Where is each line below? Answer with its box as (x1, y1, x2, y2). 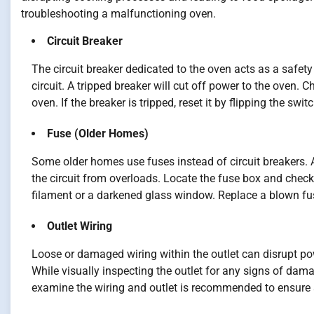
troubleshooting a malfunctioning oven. (21, 7, 216, 21)
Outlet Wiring (47, 219, 112, 233)
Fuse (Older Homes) (47, 127, 149, 141)
